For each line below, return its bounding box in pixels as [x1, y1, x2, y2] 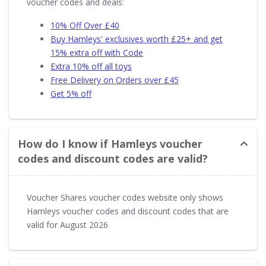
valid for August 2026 [27, 218, 108, 230]
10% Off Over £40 [50, 19, 119, 31]
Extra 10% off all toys [50, 60, 132, 72]
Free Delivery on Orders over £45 [50, 74, 179, 85]
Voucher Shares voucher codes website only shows [27, 191, 223, 203]
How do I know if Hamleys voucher [18, 136, 202, 151]
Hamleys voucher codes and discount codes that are [27, 205, 229, 217]
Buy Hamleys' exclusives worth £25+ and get [50, 33, 223, 45]
